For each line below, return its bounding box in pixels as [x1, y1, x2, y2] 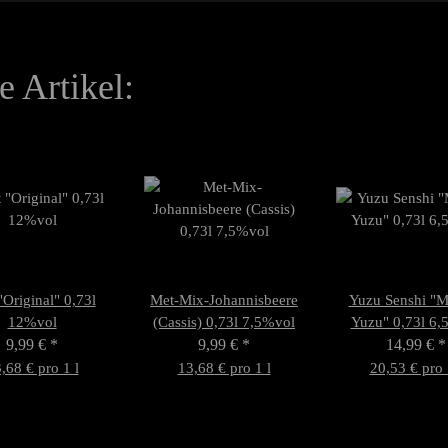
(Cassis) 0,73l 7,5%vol [153, 313, 295, 330]
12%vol [7, 313, 57, 330]
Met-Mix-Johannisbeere [150, 291, 298, 308]
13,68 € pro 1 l [177, 359, 271, 376]
